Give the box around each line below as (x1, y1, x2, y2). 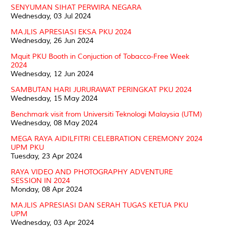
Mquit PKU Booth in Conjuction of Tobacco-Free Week (11, 52, 189, 61)
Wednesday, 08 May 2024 (11, 118, 98, 127)
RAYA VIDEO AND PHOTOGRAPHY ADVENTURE (11, 167, 173, 176)
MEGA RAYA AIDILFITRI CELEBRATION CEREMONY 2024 (11, 134, 202, 143)
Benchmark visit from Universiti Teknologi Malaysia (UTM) (11, 109, 202, 119)
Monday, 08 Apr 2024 (11, 185, 82, 194)
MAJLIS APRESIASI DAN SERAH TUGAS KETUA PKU (11, 200, 188, 210)
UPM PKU (11, 143, 44, 152)
